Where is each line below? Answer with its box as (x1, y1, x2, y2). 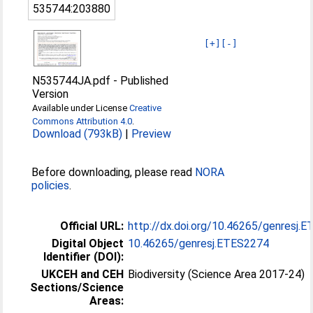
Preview (131, 126, 172, 140)
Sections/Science (30, 280, 124, 294)
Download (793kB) (32, 126, 123, 140)
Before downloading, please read (31, 165, 196, 179)
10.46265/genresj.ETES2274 (128, 236, 270, 250)
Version (32, 87, 69, 101)
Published (120, 73, 169, 87)
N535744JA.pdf (32, 73, 111, 87)
